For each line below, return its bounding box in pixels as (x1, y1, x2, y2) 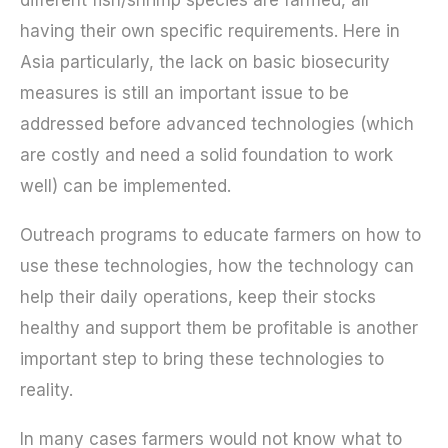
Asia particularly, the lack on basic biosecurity (20, 51, 390, 72)
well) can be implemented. (20, 175, 231, 196)
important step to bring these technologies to (20, 348, 384, 369)
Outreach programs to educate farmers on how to (20, 224, 421, 245)
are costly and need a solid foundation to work (20, 144, 393, 165)
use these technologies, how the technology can (20, 255, 414, 276)
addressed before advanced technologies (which (20, 113, 414, 134)
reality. (20, 379, 73, 400)
